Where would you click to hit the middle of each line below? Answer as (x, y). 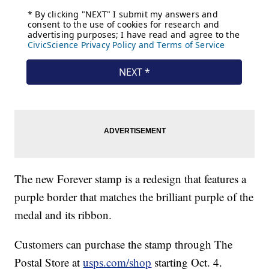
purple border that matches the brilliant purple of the (134, 196)
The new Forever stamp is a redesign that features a (131, 178)
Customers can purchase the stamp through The (124, 244)
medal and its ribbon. (63, 214)
